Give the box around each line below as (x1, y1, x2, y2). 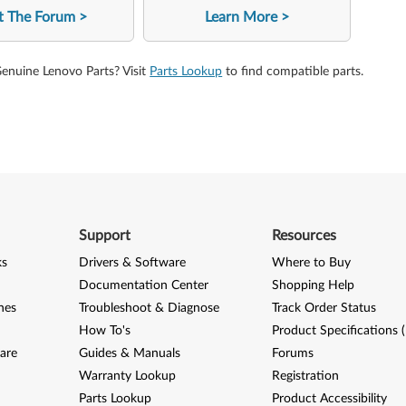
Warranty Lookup (78, 369, 176, 382)
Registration (272, 369, 340, 382)
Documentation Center (78, 278, 208, 292)
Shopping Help (272, 278, 355, 292)
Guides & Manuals (78, 346, 180, 360)
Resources (272, 227, 337, 243)
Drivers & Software (78, 256, 186, 269)
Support (78, 227, 130, 243)
